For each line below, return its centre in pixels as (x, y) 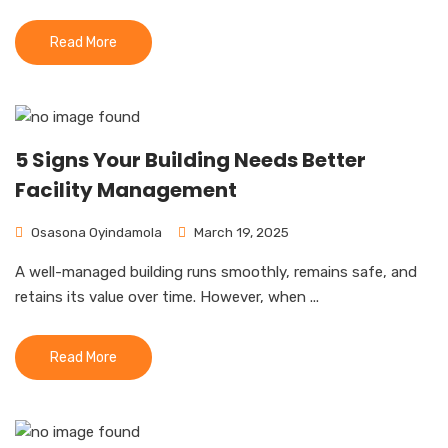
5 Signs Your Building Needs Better (190, 160)
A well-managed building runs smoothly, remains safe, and (216, 272)
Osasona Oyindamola (95, 232)
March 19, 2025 (240, 232)
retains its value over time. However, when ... (167, 297)
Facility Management (126, 190)
